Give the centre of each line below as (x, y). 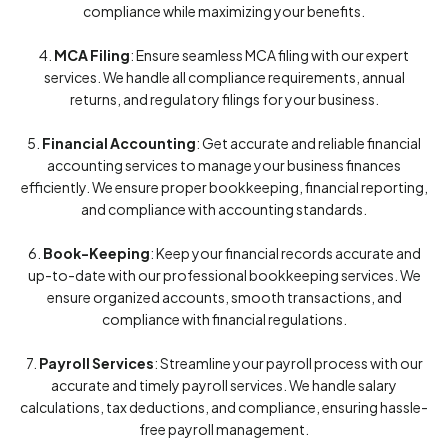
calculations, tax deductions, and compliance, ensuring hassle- (224, 407)
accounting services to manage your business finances (224, 165)
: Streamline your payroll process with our (288, 363)
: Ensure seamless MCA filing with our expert (269, 55)
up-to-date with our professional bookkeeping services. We (224, 275)
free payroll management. (224, 429)
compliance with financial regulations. (224, 319)
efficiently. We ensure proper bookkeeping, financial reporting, (224, 187)
